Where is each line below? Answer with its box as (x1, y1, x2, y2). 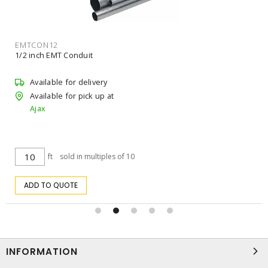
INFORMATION (6, 245, 78, 258)
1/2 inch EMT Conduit (15, 49, 93, 60)
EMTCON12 (15, 39, 58, 50)
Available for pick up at (30, 90, 114, 102)
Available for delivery (30, 76, 108, 87)
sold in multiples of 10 (60, 151, 135, 162)
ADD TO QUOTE (23, 179, 78, 190)
